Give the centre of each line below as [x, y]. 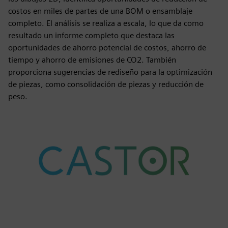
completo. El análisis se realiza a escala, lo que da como [106, 23]
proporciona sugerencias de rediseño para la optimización [110, 72]
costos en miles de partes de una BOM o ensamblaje [100, 11]
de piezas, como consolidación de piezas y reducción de [106, 84]
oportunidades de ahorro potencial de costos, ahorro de [107, 48]
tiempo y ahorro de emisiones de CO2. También [92, 60]
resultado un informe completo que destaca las [91, 35]
